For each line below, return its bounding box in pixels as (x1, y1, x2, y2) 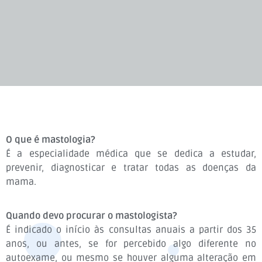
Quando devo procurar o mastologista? (6, 210, 177, 222)
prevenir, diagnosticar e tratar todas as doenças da (6, 161, 256, 174)
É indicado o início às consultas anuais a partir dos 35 (6, 224, 256, 236)
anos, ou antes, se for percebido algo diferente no (6, 238, 256, 250)
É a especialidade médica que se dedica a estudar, (6, 147, 256, 160)
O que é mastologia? (6, 133, 95, 146)
